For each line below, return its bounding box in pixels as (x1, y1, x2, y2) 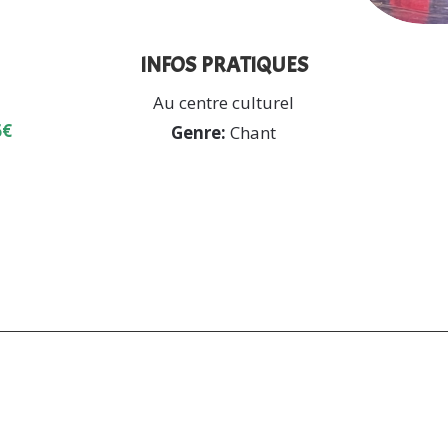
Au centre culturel (153, 91, 295, 115)
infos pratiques (139, 42, 308, 83)
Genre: (171, 121, 227, 145)
